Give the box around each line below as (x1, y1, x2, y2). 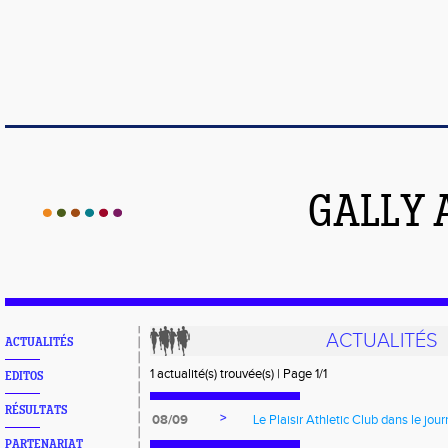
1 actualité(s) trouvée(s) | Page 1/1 (150, 366, 327, 382)
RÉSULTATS (5, 404, 67, 417)
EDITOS (5, 370, 43, 383)
